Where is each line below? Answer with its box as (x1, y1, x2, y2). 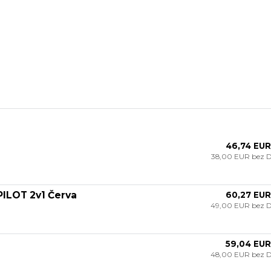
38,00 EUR (211, 151, 252, 161)
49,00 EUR (210, 200, 252, 210)
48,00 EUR (210, 249, 252, 259)
